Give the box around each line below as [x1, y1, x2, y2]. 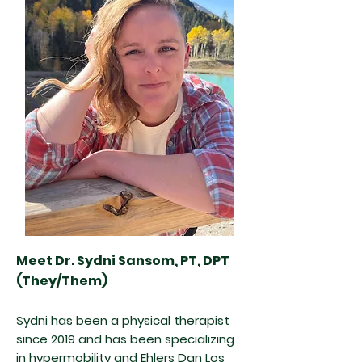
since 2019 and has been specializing [16, 330, 234, 347]
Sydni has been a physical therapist [16, 312, 229, 329]
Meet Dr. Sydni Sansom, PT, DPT [16, 251, 229, 270]
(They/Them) [16, 271, 110, 290]
